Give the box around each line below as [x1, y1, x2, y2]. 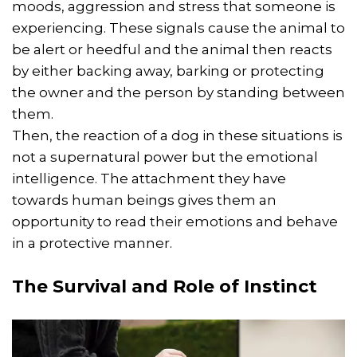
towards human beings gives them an [12, 191, 277, 208]
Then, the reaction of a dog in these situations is [12, 127, 343, 143]
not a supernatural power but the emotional [12, 148, 318, 165]
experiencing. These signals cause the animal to [12, 19, 345, 36]
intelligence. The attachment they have [12, 170, 286, 186]
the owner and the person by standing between [12, 84, 345, 100]
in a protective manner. [12, 234, 172, 251]
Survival [53, 275, 127, 297]
